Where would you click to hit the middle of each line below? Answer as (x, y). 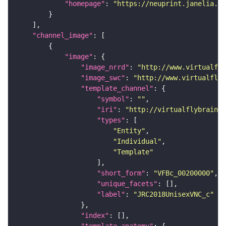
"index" (95, 216)
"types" (111, 120)
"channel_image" (63, 36)
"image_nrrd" (105, 67)
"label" (111, 194)
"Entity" (129, 131)
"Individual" (137, 142)
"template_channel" (117, 89)
